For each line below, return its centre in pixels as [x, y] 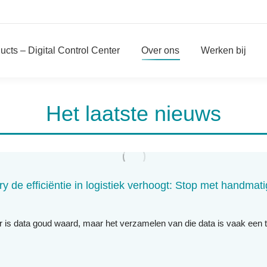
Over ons [160, 50]
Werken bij [223, 50]
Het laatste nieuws [133, 114]
